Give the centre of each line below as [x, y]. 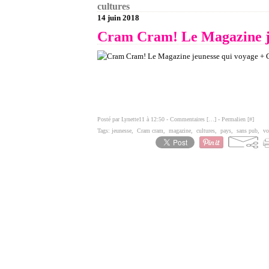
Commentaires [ [189, 119]
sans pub [247, 131]
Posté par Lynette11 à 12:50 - [134, 119]
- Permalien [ [233, 119]
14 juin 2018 [118, 18]
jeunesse [122, 131]
